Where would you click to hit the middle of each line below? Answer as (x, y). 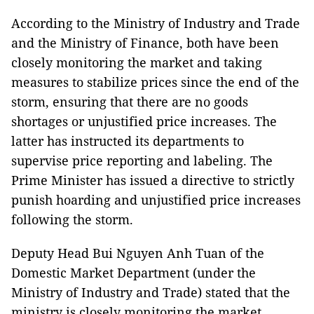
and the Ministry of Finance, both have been (145, 43)
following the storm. (72, 219)
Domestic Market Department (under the (134, 273)
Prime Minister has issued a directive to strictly (153, 180)
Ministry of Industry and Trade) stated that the (151, 292)
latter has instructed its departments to (128, 141)
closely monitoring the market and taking (137, 62)
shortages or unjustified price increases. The (144, 121)
